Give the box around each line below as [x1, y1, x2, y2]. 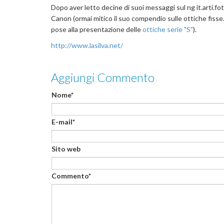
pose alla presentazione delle [51, 25, 142, 33]
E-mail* [51, 117, 75, 126]
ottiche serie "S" [142, 25, 193, 33]
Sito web [51, 144, 80, 153]
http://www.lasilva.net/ [51, 41, 123, 49]
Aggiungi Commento [51, 70, 154, 84]
